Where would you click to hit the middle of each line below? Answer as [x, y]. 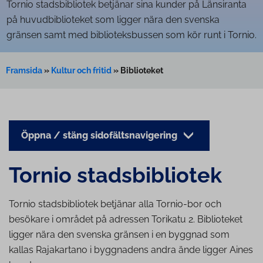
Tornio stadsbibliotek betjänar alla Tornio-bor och [115, 204]
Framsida [24, 70]
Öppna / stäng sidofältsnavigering [100, 136]
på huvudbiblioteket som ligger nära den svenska [113, 19]
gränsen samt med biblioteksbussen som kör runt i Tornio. [131, 35]
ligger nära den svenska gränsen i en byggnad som [119, 235]
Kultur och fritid [81, 70]
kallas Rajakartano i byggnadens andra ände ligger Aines [131, 250]
